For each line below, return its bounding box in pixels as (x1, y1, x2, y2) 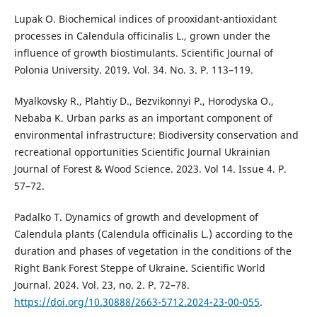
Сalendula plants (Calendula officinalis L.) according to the (13, 226, 293, 241)
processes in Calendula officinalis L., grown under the (13, 28, 270, 42)
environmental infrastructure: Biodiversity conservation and (13, 127, 299, 142)
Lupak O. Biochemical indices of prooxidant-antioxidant (13, 11, 277, 25)
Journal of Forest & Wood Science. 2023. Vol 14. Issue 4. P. (13, 161, 287, 175)
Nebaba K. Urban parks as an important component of (13, 110, 272, 125)
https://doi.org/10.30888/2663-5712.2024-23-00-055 (13, 294, 260, 309)
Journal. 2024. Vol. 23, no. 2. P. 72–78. (13, 277, 190, 292)
